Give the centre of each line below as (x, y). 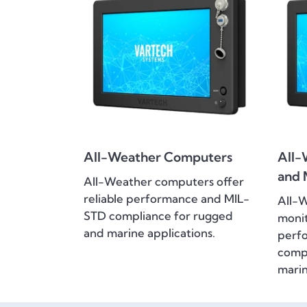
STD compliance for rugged (158, 216)
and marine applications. (149, 233)
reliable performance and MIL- (167, 199)
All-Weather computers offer (164, 182)
